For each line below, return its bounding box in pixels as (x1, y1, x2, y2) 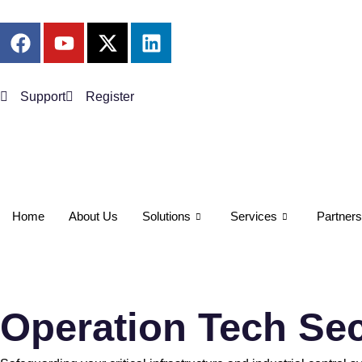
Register (86, 90, 134, 103)
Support (20, 90, 65, 103)
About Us (69, 209, 118, 223)
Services (230, 209, 277, 223)
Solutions (142, 209, 191, 223)
